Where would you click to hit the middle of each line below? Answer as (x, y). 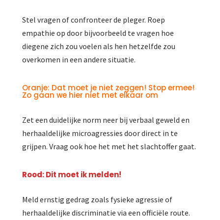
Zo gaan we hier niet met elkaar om (90, 95)
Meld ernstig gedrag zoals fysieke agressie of (97, 200)
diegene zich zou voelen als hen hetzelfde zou (98, 46)
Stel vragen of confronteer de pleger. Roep (93, 20)
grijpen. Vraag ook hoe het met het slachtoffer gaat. (109, 147)
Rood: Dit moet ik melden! (71, 175)
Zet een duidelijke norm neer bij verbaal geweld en (106, 120)
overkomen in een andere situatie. (79, 60)
